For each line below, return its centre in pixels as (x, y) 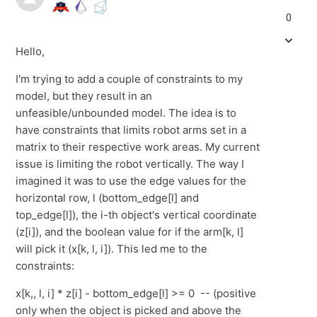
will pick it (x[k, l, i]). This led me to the (112, 249)
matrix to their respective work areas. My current (138, 147)
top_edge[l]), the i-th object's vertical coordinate (137, 215)
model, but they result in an (84, 96)
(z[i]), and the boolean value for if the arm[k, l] (130, 232)
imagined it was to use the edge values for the (131, 181)
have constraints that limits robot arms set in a (131, 130)
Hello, (30, 51)
